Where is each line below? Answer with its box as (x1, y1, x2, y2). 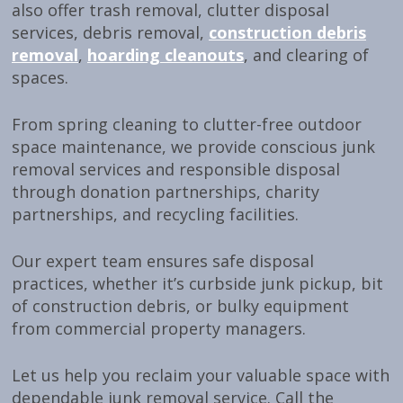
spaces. (12, 67, 68, 89)
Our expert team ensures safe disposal (12, 250, 314, 273)
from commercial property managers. (12, 318, 306, 340)
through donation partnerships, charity (12, 181, 319, 203)
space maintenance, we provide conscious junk (12, 136, 375, 158)
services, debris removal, (12, 22, 209, 44)
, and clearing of (244, 44, 369, 67)
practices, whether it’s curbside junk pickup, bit (12, 273, 383, 295)
